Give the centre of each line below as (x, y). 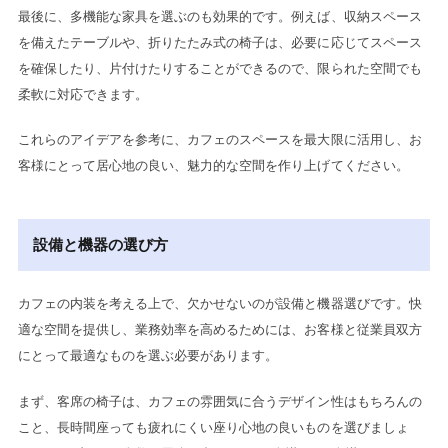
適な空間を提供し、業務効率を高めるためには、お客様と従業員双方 (219, 330)
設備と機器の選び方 (100, 245)
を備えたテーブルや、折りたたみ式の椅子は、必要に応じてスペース (219, 42)
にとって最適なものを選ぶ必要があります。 (148, 356)
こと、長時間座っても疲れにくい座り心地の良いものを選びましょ (213, 427)
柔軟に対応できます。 (83, 94)
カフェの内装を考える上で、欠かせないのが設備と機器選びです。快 (219, 304)
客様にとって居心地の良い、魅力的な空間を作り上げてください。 (213, 166)
